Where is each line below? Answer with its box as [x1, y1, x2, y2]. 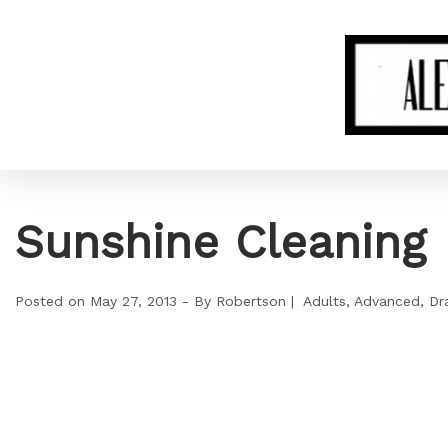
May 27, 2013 [90, 293, 177, 309]
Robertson [216, 293, 286, 309]
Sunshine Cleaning [15, 215, 426, 269]
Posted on [15, 293, 90, 309]
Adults [303, 293, 346, 309]
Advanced [354, 293, 420, 309]
